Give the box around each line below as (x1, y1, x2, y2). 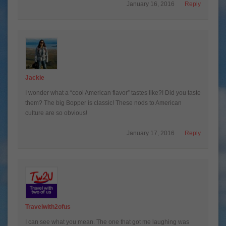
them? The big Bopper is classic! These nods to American (25, 99, 182, 106)
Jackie (25, 74, 44, 81)
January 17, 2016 (127, 129, 175, 137)
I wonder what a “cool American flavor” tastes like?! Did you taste (25, 89, 201, 96)
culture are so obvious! (25, 109, 87, 117)
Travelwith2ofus (25, 203, 71, 210)
